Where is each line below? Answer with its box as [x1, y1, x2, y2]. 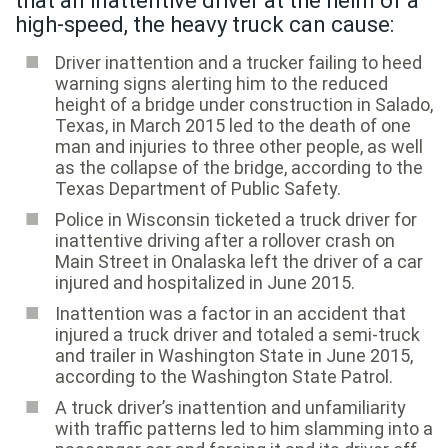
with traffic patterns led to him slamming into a [55, 417, 433, 439]
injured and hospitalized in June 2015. [55, 271, 355, 293]
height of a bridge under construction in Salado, [55, 93, 433, 115]
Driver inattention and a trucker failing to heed [55, 51, 422, 73]
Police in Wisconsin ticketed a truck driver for [55, 208, 417, 230]
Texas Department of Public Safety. [55, 177, 341, 199]
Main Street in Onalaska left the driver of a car [55, 250, 423, 272]
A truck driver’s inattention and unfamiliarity [55, 396, 406, 418]
